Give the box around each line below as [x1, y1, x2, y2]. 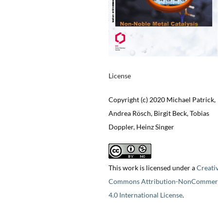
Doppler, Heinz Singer [108, 123, 174, 131]
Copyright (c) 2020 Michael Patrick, [108, 95, 216, 104]
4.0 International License [108, 191, 182, 200]
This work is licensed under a [108, 163, 197, 172]
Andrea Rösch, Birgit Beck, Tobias [108, 109, 209, 118]
